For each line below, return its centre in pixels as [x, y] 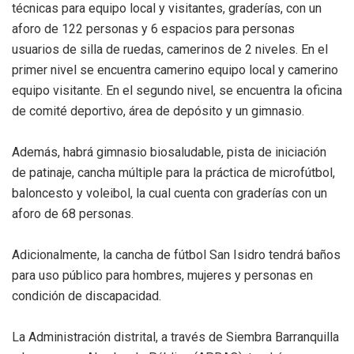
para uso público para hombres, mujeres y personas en [162, 275]
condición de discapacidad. [88, 296]
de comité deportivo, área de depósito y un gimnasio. [158, 111]
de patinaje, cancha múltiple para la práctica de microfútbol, [173, 172]
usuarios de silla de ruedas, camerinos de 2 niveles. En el [170, 49]
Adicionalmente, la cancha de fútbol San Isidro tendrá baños [176, 254]
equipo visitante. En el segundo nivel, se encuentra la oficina [177, 90]
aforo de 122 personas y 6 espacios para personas [153, 28]
